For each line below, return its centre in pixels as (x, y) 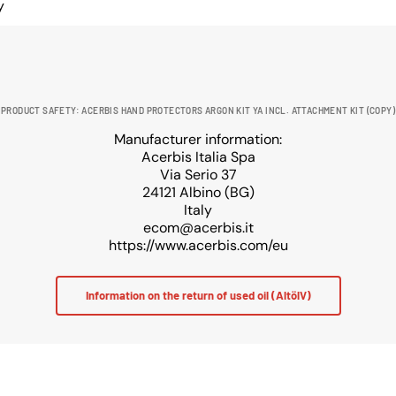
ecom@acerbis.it (198, 228)
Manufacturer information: (198, 140)
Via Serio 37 (198, 175)
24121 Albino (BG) (198, 193)
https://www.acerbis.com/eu (198, 246)
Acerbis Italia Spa (198, 157)
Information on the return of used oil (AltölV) (198, 296)
